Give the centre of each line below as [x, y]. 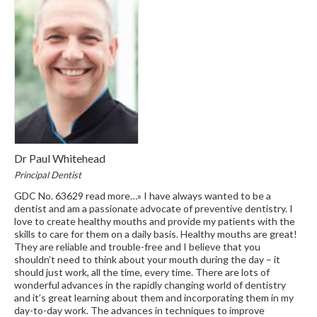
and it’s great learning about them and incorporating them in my [154, 297]
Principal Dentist [47, 174]
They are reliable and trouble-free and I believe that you [137, 246]
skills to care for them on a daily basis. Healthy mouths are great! [155, 234]
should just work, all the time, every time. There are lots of [142, 272]
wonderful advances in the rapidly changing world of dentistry [150, 284]
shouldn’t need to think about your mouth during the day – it [147, 259]
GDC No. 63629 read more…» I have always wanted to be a [142, 195]
